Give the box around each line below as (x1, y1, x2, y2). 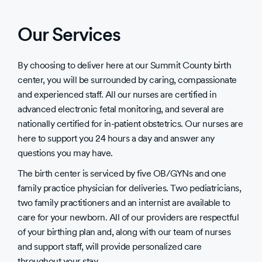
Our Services (18, 23, 120, 46)
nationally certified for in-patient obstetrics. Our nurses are (18, 118, 243, 129)
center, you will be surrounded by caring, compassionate (18, 74, 237, 85)
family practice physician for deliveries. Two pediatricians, (18, 182, 241, 194)
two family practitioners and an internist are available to (18, 197, 230, 208)
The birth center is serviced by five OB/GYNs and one (18, 168, 226, 179)
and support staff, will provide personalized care (18, 241, 202, 252)
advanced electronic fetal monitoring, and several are (18, 104, 224, 115)
